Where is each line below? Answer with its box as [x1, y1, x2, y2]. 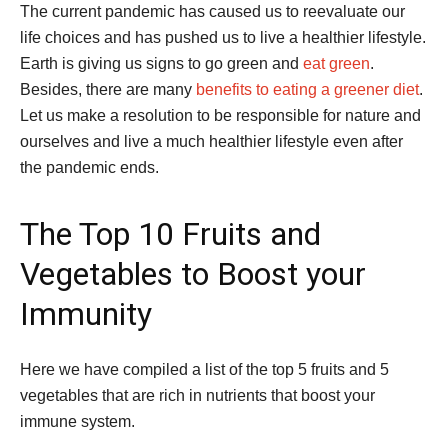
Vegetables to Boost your [20, 255, 366, 294]
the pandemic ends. [20, 159, 159, 177]
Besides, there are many [20, 81, 196, 99]
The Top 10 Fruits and [20, 215, 321, 254]
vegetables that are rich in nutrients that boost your [20, 387, 375, 405]
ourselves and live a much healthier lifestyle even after [20, 133, 403, 151]
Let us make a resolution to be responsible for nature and [20, 107, 421, 125]
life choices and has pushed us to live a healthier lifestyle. [20, 29, 426, 47]
